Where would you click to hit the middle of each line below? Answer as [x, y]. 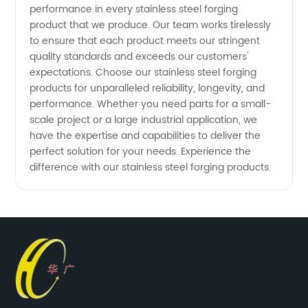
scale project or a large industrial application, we [144, 120]
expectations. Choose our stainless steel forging [143, 72]
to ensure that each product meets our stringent [145, 41]
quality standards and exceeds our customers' [139, 56]
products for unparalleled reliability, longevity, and [147, 88]
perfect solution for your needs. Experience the [141, 151]
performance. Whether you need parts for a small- [151, 104]
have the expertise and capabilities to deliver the [145, 135]
